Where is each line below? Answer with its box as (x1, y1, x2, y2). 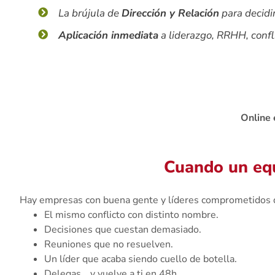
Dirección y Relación (122, 6, 219, 20)
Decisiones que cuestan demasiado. (44, 222, 201, 236)
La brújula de (58, 6, 122, 20)
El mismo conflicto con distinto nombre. (44, 207, 219, 222)
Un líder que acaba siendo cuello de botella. (44, 252, 237, 266)
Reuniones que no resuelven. (44, 237, 173, 251)
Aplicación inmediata (58, 28, 158, 42)
